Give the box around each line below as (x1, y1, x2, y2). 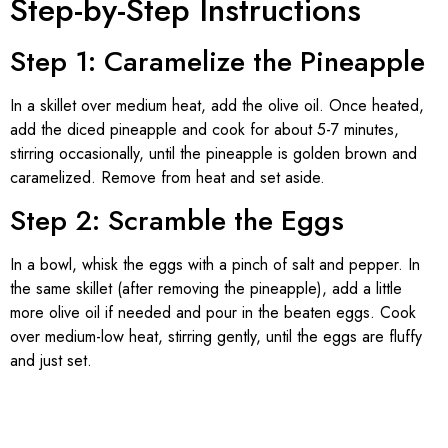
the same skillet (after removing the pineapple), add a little (10, 277, 402, 301)
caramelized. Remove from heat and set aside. (10, 165, 325, 189)
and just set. (10, 349, 92, 373)
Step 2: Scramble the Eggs (10, 200, 344, 242)
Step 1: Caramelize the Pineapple (10, 40, 425, 82)
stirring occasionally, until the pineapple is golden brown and (10, 141, 417, 165)
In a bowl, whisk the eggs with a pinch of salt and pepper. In (10, 253, 420, 277)
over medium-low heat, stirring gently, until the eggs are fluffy (10, 325, 422, 349)
